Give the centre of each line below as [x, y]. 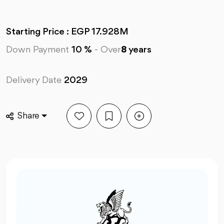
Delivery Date [35, 80]
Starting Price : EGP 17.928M [67, 32]
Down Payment [39, 50]
